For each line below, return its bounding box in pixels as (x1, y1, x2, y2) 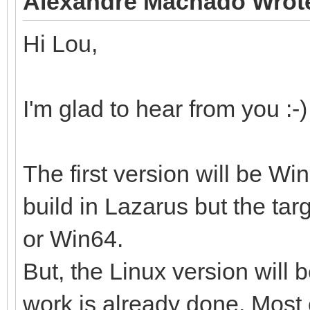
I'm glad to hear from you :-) (23, 95, 307, 122)
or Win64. (23, 225, 123, 252)
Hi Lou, (23, 30, 98, 57)
